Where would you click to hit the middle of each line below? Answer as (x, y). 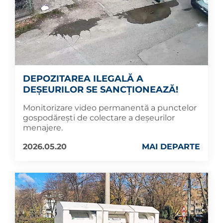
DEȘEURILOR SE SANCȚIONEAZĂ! (101, 89)
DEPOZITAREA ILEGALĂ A (83, 78)
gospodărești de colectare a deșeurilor (99, 117)
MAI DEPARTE (171, 146)
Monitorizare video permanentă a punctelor (110, 108)
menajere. (43, 127)
